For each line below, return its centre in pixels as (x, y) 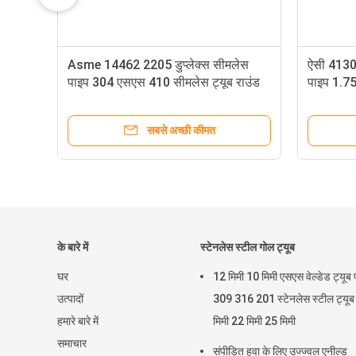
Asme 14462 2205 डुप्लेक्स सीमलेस (158, 65)
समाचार (72, 343)
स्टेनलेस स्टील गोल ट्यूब (248, 247)
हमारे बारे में (78, 321)
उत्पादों (70, 299)
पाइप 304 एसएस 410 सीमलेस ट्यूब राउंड (164, 82)
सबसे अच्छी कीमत (181, 130)
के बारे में (73, 247)
